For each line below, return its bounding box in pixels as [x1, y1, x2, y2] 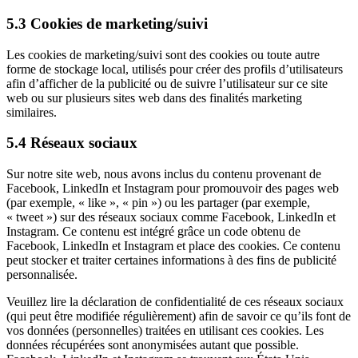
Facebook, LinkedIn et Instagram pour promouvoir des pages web [6, 181, 339, 196]
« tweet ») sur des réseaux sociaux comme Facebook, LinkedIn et [6, 210, 336, 225]
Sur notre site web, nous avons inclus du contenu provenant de [6, 167, 321, 181]
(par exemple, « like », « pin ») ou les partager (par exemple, [6, 196, 310, 210]
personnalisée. [6, 268, 78, 282]
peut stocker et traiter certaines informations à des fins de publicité [6, 253, 336, 268]
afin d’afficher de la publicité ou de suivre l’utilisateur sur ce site [6, 76, 328, 90]
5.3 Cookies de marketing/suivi [6, 14, 208, 32]
